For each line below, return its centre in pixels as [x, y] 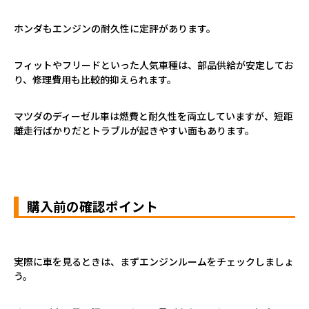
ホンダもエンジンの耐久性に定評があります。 [115, 28]
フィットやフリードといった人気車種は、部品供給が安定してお [154, 64]
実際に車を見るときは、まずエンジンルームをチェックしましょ [154, 261]
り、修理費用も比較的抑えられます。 [95, 79]
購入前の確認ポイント [92, 206]
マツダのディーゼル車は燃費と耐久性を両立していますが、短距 [153, 116]
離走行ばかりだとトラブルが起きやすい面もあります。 [134, 130]
